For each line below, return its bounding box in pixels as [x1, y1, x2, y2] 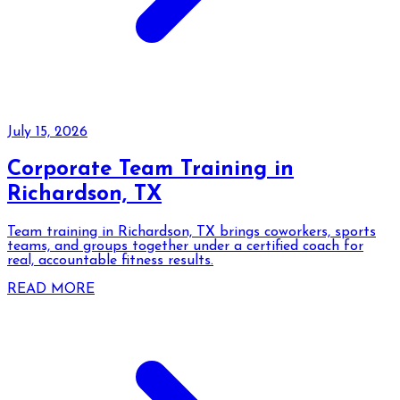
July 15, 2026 [7, 125, 87, 140]
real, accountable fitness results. [7, 254, 213, 269]
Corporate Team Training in [7, 159, 294, 181]
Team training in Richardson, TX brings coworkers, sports [7, 225, 376, 240]
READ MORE [7, 282, 95, 297]
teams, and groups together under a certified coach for [7, 239, 363, 254]
